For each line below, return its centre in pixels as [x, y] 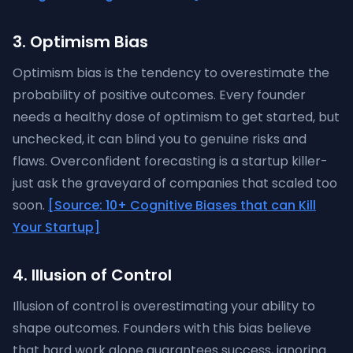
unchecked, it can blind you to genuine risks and [160, 139]
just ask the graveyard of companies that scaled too [175, 183]
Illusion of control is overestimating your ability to [164, 306]
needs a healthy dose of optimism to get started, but [176, 117]
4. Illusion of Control [92, 275]
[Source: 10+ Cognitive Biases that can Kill [182, 205]
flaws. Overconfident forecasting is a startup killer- [170, 161]
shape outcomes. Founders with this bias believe [162, 328]
